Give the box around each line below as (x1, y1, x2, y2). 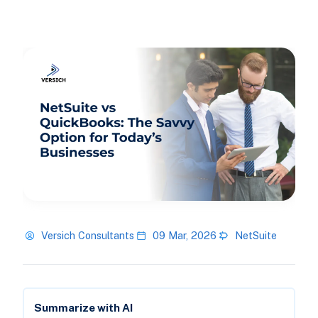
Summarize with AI (33, 302, 133, 314)
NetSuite (234, 229, 277, 242)
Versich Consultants (40, 229, 134, 242)
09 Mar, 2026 (152, 229, 216, 242)
